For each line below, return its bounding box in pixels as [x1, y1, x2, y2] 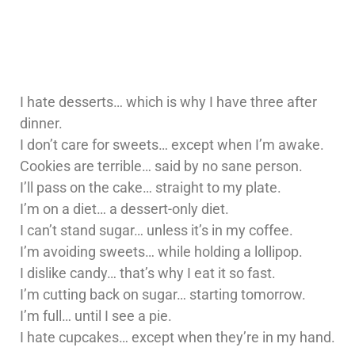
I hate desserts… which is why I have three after [20, 94, 317, 111]
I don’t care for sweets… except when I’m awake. [20, 136, 324, 154]
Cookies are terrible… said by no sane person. [20, 158, 303, 175]
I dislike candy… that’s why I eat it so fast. [20, 265, 276, 282]
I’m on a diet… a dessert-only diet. [20, 200, 229, 218]
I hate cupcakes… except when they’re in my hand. [20, 329, 335, 346]
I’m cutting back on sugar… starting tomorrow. [20, 286, 306, 303]
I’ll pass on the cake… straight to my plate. [20, 179, 281, 197]
